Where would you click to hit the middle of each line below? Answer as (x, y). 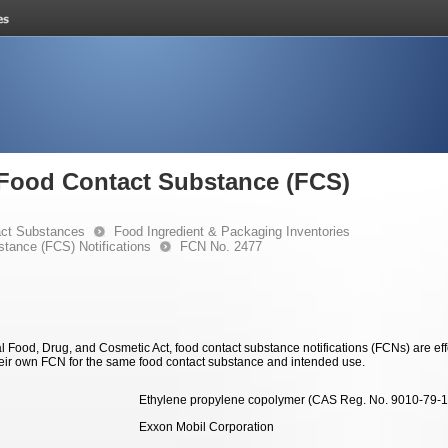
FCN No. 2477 (221, 246)
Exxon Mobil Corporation (206, 427)
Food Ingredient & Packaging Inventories (232, 231)
